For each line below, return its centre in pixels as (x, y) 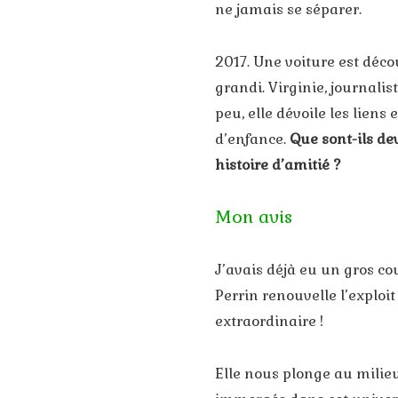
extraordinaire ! (269, 322)
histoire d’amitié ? (278, 165)
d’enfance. (252, 139)
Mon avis (254, 217)
